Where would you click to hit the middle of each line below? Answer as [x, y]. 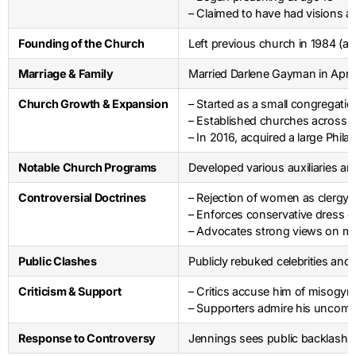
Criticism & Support [70, 292]
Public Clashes [58, 261]
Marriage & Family [66, 74]
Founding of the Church [81, 44]
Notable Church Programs [88, 168]
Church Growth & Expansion [93, 104]
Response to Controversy [87, 339]
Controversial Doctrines [83, 198]
